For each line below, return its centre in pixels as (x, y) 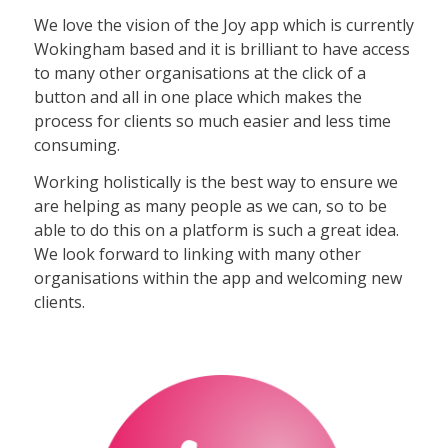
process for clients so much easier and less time (212, 120)
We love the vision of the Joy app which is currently (223, 24)
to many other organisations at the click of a (199, 72)
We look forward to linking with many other (197, 254)
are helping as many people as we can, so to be (210, 206)
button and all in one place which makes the (197, 96)
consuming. (76, 144)
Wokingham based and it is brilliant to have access (221, 48)
